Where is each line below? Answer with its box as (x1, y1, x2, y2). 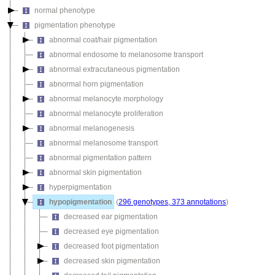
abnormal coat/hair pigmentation (49, 36, 157, 44)
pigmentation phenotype (34, 21, 115, 29)
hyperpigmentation (49, 183, 112, 192)
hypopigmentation (49, 198, 112, 206)
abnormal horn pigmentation (49, 80, 144, 88)
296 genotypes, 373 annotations (118, 198, 226, 206)
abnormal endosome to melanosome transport (49, 50, 203, 59)
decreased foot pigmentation (64, 242, 159, 250)
